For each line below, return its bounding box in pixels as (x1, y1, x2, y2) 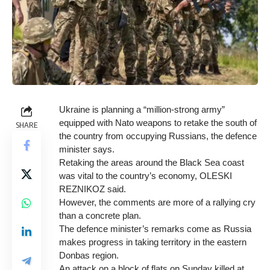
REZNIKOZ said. (59, 183, 126, 194)
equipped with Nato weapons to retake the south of (59, 117, 257, 128)
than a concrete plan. (59, 210, 141, 221)
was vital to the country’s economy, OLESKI (59, 170, 232, 181)
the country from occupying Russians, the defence (59, 130, 257, 141)
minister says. (59, 143, 115, 154)
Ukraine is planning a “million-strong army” (59, 104, 225, 115)
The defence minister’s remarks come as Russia (59, 223, 251, 234)
